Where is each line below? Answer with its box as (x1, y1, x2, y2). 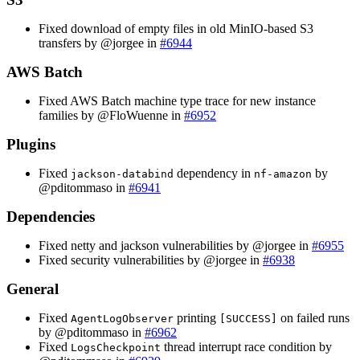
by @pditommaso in (39, 325, 145, 339)
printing (174, 310, 219, 325)
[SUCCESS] (219, 312, 277, 325)
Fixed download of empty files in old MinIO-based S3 (39, 21, 313, 35)
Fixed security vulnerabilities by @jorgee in (39, 252, 263, 267)
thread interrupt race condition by (161, 339, 332, 354)
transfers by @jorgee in (39, 35, 160, 50)
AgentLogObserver (71, 312, 174, 325)
